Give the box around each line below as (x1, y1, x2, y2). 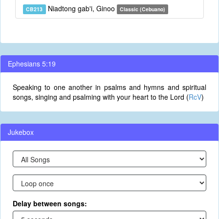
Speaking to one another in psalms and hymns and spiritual (13, 82, 206, 92)
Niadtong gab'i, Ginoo (45, 3, 117, 13)
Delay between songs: (13, 198, 87, 208)
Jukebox (8, 127, 34, 137)
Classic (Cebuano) (119, 5, 165, 13)
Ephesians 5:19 (8, 59, 56, 68)
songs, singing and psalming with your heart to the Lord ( (13, 92, 189, 102)
